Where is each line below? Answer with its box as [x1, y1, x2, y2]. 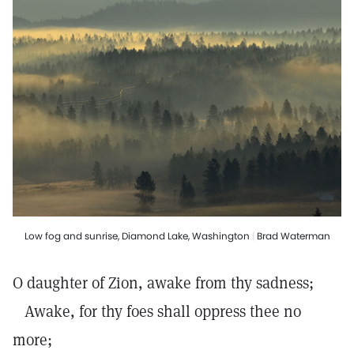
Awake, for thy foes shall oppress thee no [13, 301, 301, 322]
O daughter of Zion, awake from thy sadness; [13, 273, 314, 294]
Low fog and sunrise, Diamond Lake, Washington [24, 229, 250, 243]
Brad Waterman [256, 229, 330, 243]
